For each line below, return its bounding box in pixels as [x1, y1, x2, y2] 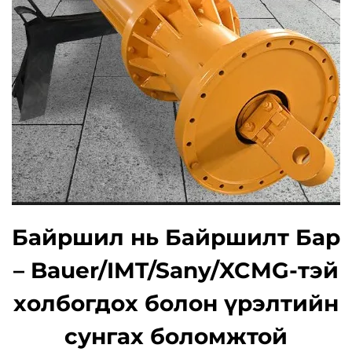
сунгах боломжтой [64, 323, 288, 350]
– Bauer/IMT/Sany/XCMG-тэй [13, 257, 339, 284]
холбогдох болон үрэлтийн [13, 290, 339, 317]
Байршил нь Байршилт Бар [12, 224, 340, 251]
